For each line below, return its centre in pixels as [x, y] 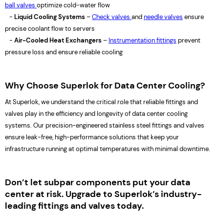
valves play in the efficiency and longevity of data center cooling [96, 114]
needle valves [163, 17]
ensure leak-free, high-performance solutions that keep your [92, 137]
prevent [188, 40]
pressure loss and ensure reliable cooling [64, 52]
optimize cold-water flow [73, 5]
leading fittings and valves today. [74, 206]
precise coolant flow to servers [50, 29]
